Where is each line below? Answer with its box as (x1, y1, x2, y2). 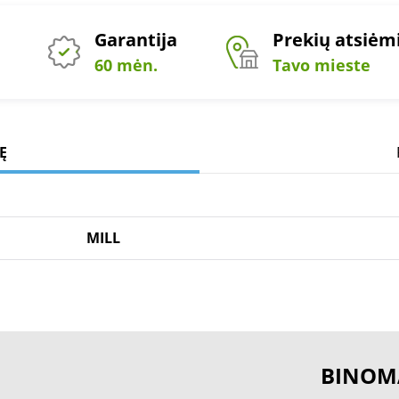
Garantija (94, 28, 177, 52)
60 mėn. (94, 54, 158, 76)
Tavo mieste (272, 54, 370, 76)
